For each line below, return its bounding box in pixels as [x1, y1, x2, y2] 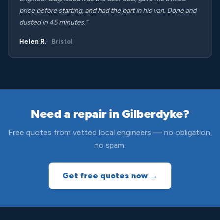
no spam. [94, 140, 126, 150]
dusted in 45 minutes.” [19, 18, 88, 27]
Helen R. [19, 38, 46, 45]
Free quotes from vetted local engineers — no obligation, [8, 128, 212, 137]
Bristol [52, 38, 73, 45]
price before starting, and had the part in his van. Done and [19, 6, 196, 15]
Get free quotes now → [62, 171, 158, 180]
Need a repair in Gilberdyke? [31, 107, 189, 121]
